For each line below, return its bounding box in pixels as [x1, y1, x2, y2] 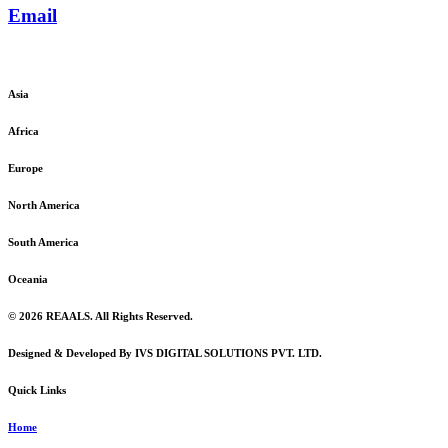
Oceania [8, 273, 48, 286]
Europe [8, 162, 43, 175]
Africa [8, 125, 39, 138]
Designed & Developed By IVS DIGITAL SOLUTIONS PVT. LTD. [8, 347, 322, 360]
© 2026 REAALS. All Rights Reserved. [8, 310, 193, 323]
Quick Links [8, 384, 66, 397]
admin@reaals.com [8, 45, 129, 63]
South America [8, 236, 79, 249]
